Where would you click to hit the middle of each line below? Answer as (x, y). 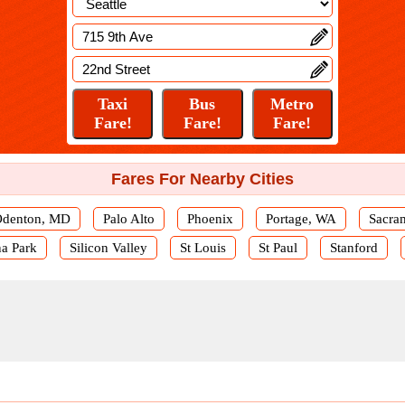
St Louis (202, 248)
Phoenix (210, 219)
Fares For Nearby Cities (202, 179)
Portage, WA (301, 219)
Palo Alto (129, 219)
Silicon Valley (108, 248)
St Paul (278, 248)
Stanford (353, 248)
